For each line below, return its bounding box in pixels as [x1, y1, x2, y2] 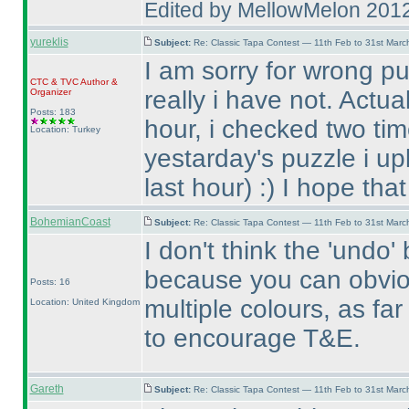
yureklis [29, 36, 68, 48]
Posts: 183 [29, 107, 76, 117]
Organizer [29, 87, 71, 97]
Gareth [29, 383, 64, 395]
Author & [78, 77, 118, 87]
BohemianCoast [29, 215, 110, 228]
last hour [143, 173, 244, 202]
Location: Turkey [29, 124, 100, 134]
